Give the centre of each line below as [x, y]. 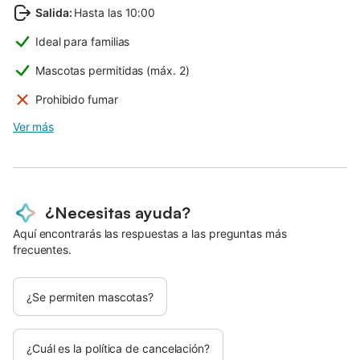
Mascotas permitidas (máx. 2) [112, 70]
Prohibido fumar [77, 99]
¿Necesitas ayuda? [118, 212]
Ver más [33, 126]
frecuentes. [43, 249]
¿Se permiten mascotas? [90, 297]
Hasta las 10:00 [115, 12]
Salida [52, 12]
